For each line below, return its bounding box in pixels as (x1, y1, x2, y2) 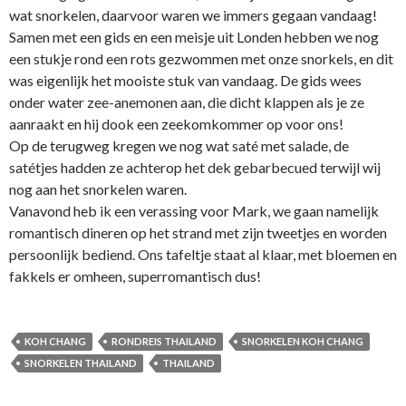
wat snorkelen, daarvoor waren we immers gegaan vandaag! (9, 5, 377, 24)
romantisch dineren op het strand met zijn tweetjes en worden (9, 223, 387, 241)
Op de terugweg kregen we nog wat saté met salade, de (9, 136, 349, 154)
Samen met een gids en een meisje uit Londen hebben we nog (9, 27, 379, 45)
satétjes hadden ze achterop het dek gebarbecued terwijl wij (9, 158, 381, 176)
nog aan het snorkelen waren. (9, 179, 187, 198)
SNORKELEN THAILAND (24, 356, 137, 369)
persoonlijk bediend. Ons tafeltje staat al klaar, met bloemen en (9, 245, 397, 263)
